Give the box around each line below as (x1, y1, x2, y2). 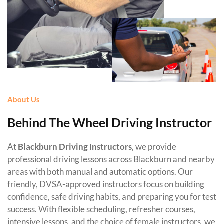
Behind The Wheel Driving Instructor (7, 115, 212, 130)
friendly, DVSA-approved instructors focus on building (7, 179, 204, 190)
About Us (7, 95, 40, 104)
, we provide (132, 141, 176, 152)
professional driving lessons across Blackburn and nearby (7, 154, 215, 165)
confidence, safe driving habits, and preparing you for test (7, 191, 216, 202)
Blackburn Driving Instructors (18, 141, 132, 152)
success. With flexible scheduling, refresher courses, (7, 204, 195, 215)
